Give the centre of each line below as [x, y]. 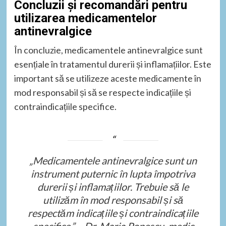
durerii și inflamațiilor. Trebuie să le [113, 186]
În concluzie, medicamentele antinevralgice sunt [108, 50]
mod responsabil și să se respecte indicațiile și [102, 92]
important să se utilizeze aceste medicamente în [107, 78]
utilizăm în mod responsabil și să [113, 200]
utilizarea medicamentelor [85, 18]
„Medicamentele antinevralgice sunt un [113, 160]
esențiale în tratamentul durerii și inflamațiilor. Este [112, 64]
